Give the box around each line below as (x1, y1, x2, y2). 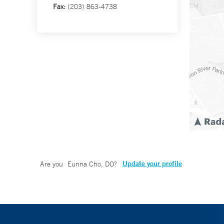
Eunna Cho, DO (67, 159, 114, 169)
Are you (40, 159, 65, 169)
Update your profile (122, 159, 182, 168)
